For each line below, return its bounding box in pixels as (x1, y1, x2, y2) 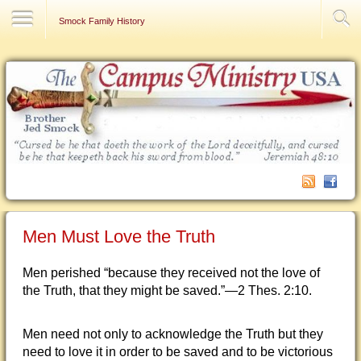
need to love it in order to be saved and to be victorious (23, 345, 333, 359)
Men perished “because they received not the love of (23, 266, 320, 280)
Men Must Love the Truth (23, 226, 215, 247)
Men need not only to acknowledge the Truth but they (23, 327, 323, 341)
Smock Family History (59, 16, 145, 26)
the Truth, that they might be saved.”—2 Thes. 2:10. (23, 284, 312, 297)
